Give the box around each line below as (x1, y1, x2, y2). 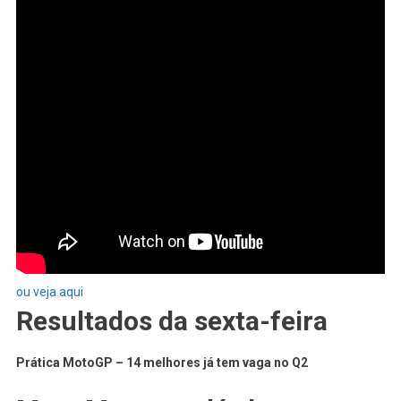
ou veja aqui (15, 285, 83, 300)
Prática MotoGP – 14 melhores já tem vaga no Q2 (15, 355, 308, 371)
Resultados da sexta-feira (15, 305, 328, 337)
